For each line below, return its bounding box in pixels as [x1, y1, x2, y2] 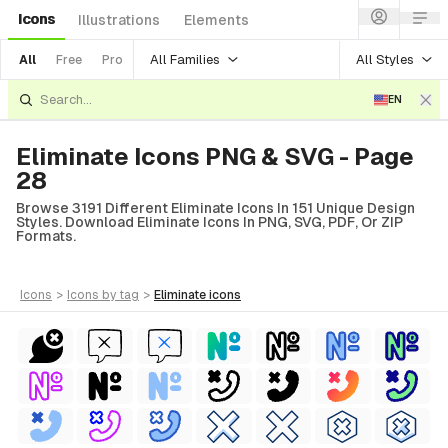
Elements [184, 12, 249, 28]
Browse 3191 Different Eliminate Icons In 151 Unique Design [16, 200, 415, 216]
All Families [150, 51, 220, 67]
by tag [102, 288, 139, 302]
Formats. [16, 228, 76, 244]
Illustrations [78, 12, 160, 28]
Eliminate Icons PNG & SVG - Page [16, 143, 414, 170]
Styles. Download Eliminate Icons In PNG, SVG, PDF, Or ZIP [16, 214, 403, 230]
